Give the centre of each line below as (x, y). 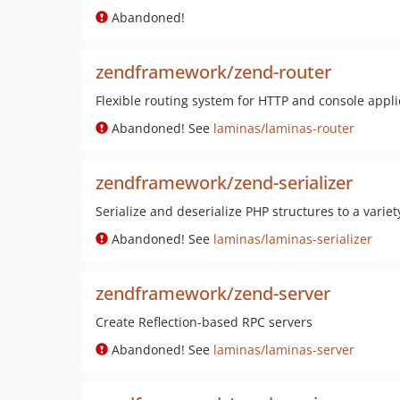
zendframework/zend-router (213, 72)
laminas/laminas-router (284, 128)
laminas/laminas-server (284, 350)
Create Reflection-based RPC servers (204, 322)
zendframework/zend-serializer (224, 183)
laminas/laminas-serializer (293, 239)
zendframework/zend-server (213, 293)
